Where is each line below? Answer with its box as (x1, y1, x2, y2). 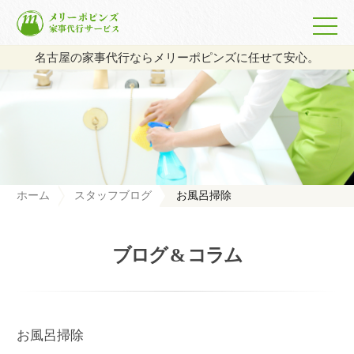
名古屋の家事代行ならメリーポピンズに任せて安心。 (35, 51, 319, 65)
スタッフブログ (73, 189, 152, 201)
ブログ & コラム (112, 244, 242, 265)
